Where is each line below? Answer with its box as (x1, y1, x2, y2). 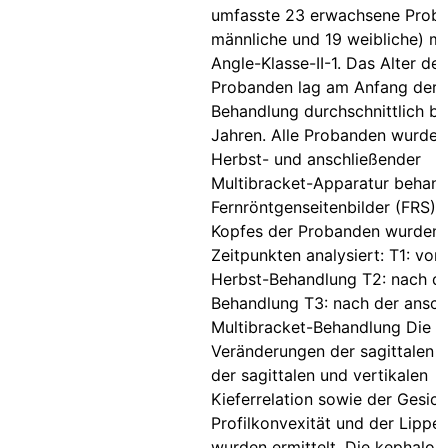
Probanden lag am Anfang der (211, 77, 438, 97)
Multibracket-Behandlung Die (211, 317, 431, 337)
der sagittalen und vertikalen (211, 365, 428, 385)
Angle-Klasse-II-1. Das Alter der (211, 53, 446, 73)
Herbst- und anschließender (211, 149, 421, 169)
